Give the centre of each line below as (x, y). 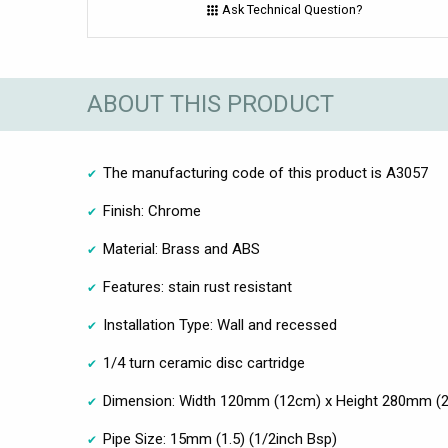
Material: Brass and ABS (181, 248)
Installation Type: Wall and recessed (220, 324)
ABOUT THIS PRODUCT (210, 104)
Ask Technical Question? (291, 10)
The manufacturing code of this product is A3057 (265, 172)
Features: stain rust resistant (197, 286)
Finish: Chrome (152, 210)
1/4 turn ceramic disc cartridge (204, 362)
